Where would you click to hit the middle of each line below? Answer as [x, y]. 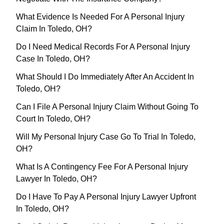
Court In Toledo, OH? [53, 119]
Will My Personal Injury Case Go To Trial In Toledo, [106, 137]
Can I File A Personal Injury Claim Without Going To [107, 107]
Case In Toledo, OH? [53, 59]
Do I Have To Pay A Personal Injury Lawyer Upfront [106, 197]
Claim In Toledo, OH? [54, 29]
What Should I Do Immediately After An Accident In [105, 77]
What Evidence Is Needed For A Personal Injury [100, 17]
